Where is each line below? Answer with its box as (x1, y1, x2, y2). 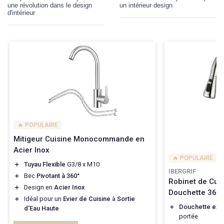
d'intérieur (7, 9, 35, 17)
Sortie (117, 195, 135, 203)
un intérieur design (119, 1, 172, 9)
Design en (24, 183, 54, 191)
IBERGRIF (168, 167, 196, 175)
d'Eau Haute (24, 204, 59, 212)
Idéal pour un (24, 195, 63, 203)
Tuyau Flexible (24, 160, 65, 168)
